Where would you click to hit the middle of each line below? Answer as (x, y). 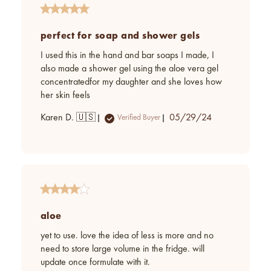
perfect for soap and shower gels (120, 35)
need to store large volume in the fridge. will (122, 249)
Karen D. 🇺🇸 (68, 118)
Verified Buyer (139, 118)
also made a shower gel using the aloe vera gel (129, 69)
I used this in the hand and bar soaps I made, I (127, 55)
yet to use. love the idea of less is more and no (127, 236)
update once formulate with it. (95, 262)
